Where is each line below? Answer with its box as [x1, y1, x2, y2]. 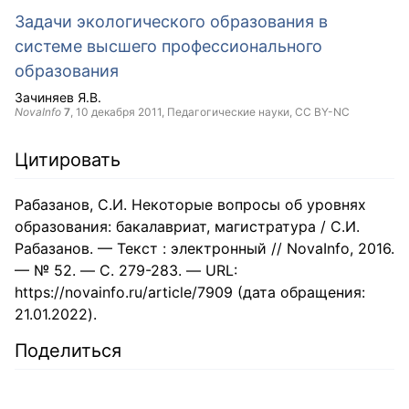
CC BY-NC [295, 105, 350, 119]
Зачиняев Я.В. [15, 89, 101, 105]
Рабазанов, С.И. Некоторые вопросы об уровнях [15, 195, 366, 214]
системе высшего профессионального [15, 37, 322, 56]
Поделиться [15, 340, 121, 362]
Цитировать [15, 149, 121, 171]
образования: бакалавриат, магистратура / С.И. [15, 217, 360, 236]
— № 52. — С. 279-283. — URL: [15, 261, 237, 279]
